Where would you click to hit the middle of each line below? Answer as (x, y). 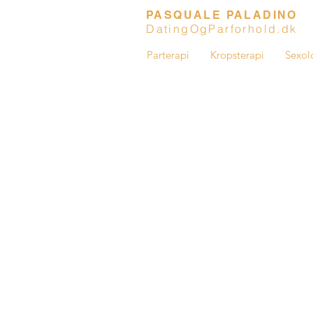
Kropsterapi (237, 55)
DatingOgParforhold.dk (222, 29)
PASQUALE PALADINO (222, 15)
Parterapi (168, 55)
